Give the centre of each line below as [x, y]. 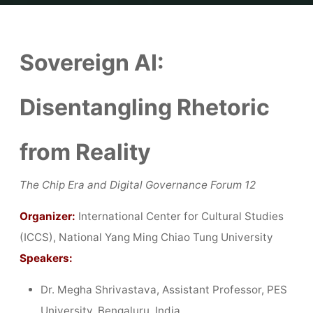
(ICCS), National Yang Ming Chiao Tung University [146, 238]
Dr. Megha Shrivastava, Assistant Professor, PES [164, 290]
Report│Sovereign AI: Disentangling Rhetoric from [194, 10]
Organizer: [47, 217]
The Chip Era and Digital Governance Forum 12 [137, 184]
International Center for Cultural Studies [181, 217]
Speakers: [46, 259]
